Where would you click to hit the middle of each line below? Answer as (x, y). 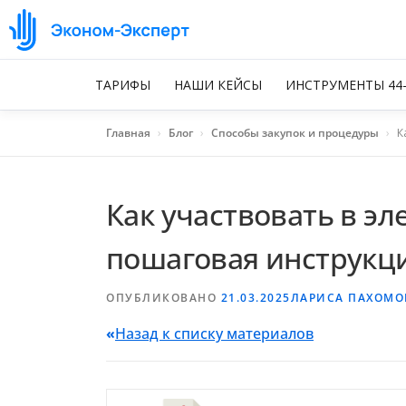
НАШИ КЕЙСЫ (218, 85)
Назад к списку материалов (214, 333)
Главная (128, 133)
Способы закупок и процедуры (295, 133)
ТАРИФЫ (123, 85)
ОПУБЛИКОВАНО (164, 298)
